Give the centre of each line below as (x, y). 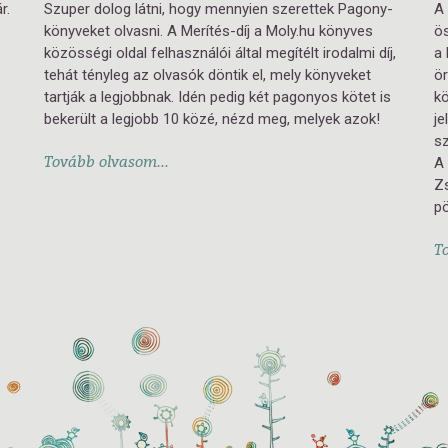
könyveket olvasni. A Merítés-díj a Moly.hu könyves (208, 31)
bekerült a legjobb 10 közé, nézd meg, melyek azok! (212, 119)
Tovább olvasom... (106, 161)
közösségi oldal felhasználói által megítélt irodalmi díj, (220, 53)
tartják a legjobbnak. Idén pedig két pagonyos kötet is (217, 97)
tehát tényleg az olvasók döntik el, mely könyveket (207, 75)
